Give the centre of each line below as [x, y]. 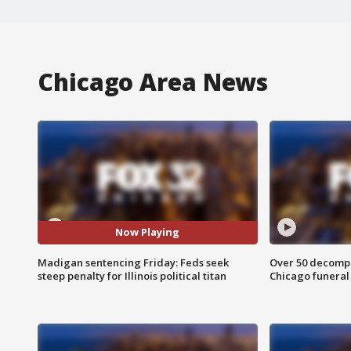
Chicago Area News [153, 81]
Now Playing [148, 232]
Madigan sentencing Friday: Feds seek [133, 262]
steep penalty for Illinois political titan [132, 275]
